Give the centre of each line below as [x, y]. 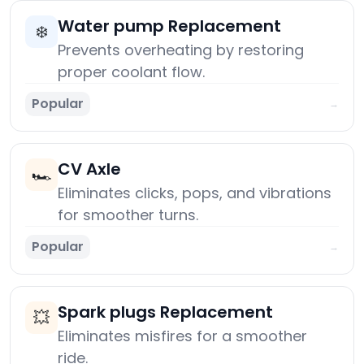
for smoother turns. [128, 215]
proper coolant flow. [131, 72]
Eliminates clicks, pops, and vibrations [195, 193]
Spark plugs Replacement [165, 312]
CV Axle [89, 169]
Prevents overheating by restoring [181, 50]
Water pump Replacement [169, 26]
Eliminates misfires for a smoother [182, 336]
